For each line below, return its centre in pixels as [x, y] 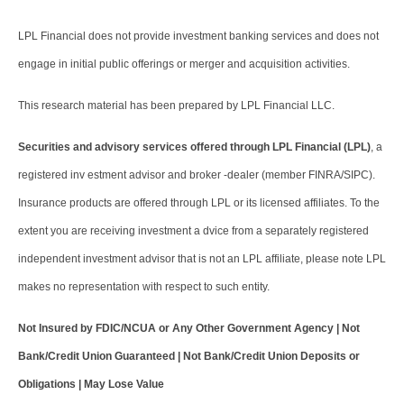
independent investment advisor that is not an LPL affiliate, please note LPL [202, 259]
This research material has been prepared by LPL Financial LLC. [176, 106]
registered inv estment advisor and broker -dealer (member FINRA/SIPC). [197, 175]
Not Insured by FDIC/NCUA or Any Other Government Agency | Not [189, 329]
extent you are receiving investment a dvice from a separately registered [193, 231]
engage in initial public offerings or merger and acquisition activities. [184, 64]
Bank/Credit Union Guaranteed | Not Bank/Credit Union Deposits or [189, 357]
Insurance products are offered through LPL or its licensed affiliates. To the [199, 203]
